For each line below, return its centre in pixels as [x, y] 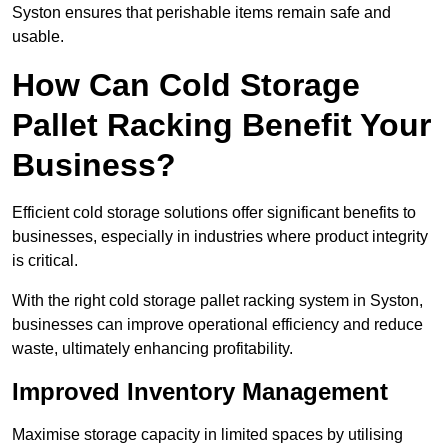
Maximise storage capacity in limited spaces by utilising [207, 435]
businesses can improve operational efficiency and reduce [217, 325]
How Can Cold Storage [186, 85]
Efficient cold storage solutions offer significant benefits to [214, 213]
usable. [38, 37]
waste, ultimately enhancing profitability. [152, 349]
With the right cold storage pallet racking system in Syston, [217, 301]
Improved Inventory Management [200, 392]
